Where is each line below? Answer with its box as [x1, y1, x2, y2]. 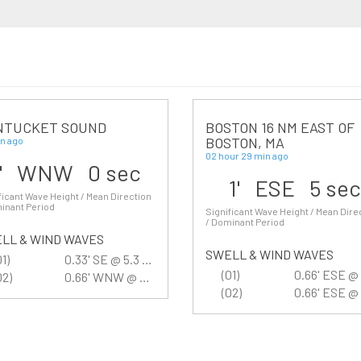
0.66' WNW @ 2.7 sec [139, 269, 151, 284]
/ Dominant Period [205, 216, 284, 227]
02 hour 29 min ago [205, 150, 288, 161]
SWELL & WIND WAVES [205, 247, 334, 262]
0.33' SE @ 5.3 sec [142, 251, 153, 267]
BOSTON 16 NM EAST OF [205, 118, 355, 136]
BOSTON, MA [205, 134, 284, 151]
